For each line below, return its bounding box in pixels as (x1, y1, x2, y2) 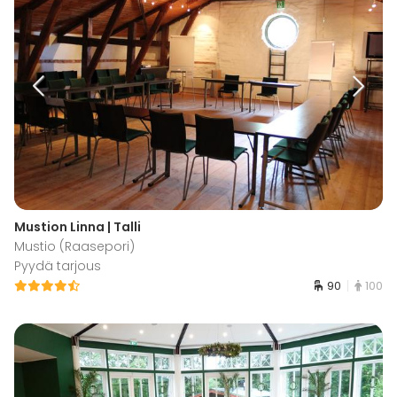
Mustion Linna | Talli (14, 218, 141, 237)
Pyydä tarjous (14, 257, 101, 276)
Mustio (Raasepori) (14, 237, 135, 256)
